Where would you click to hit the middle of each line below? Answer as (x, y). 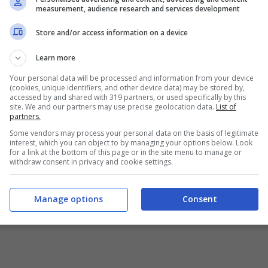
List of (226, 106)
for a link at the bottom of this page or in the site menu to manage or (126, 152)
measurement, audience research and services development (138, 8)
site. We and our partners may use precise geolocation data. (113, 106)
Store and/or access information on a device (112, 33)
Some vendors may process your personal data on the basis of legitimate (134, 133)
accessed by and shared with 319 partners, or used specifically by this (128, 97)
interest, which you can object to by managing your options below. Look (131, 142)
